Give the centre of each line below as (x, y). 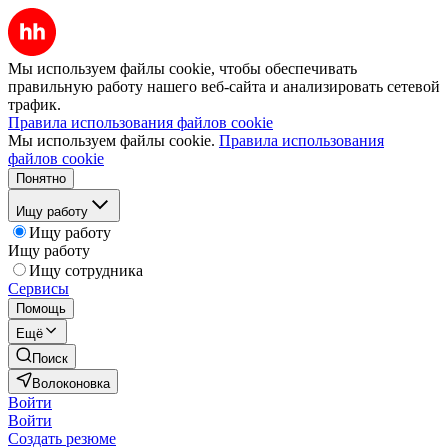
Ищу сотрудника (86, 270)
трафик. (34, 104)
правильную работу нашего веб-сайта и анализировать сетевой (224, 86)
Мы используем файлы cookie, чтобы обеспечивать (182, 68)
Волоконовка (71, 383)
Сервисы (38, 288)
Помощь (41, 308)
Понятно (41, 178)
